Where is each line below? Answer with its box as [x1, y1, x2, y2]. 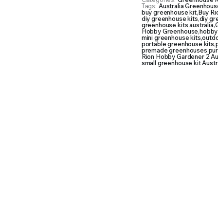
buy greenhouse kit [141, 8, 197, 16]
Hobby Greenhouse [141, 27, 199, 35]
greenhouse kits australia [141, 21, 214, 29]
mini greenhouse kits [141, 34, 201, 41]
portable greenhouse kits [141, 40, 214, 48]
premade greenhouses [141, 46, 207, 54]
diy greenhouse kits [141, 15, 198, 22]
